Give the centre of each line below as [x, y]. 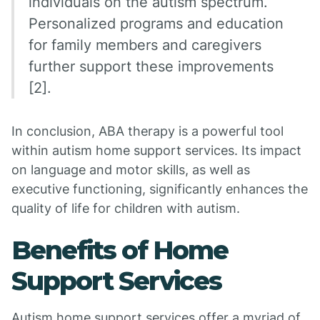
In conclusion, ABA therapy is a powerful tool [147, 131]
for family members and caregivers [145, 45]
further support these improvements [151, 66]
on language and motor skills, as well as [131, 170]
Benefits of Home [120, 250]
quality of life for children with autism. [126, 208]
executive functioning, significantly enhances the [160, 189]
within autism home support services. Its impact [156, 150]
